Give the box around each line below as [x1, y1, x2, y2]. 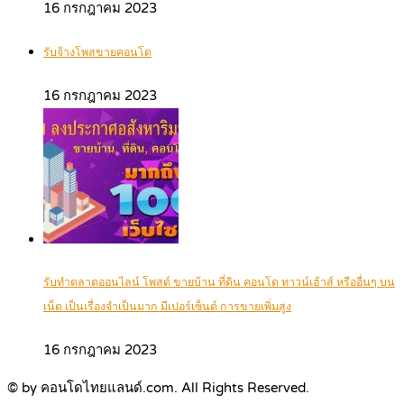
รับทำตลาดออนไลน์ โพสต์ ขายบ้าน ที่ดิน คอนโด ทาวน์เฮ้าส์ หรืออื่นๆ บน [43, 275, 395, 289]
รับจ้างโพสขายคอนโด [43, 46, 151, 60]
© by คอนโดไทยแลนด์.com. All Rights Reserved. [7, 379, 309, 396]
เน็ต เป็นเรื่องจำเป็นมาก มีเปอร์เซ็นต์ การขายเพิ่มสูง [43, 299, 291, 314]
